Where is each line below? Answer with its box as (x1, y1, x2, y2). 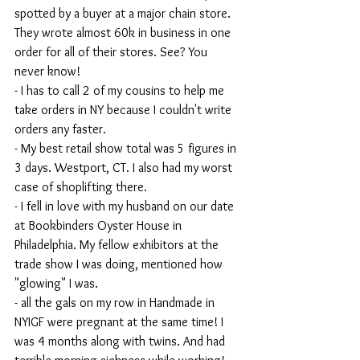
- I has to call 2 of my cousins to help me (14, 83, 227, 99)
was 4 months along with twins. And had (14, 333, 228, 350)
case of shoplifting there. (14, 179, 147, 195)
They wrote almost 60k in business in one (14, 25, 234, 41)
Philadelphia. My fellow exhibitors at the (14, 237, 222, 253)
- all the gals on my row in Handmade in (14, 295, 218, 311)
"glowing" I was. (14, 276, 98, 292)
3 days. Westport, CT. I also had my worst (14, 160, 235, 176)
